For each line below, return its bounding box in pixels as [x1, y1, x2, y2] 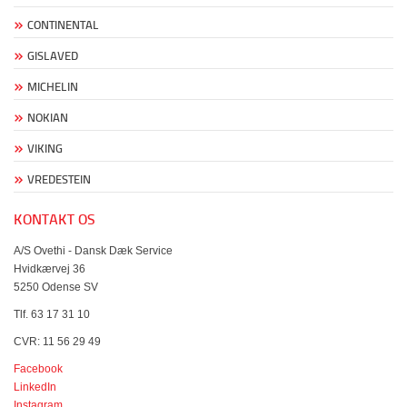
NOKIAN [27, 111, 68, 124]
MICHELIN [27, 80, 78, 94]
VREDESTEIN [27, 173, 91, 186]
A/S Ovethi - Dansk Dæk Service [14, 244, 173, 257]
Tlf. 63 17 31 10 [14, 308, 90, 321]
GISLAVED [27, 49, 78, 63]
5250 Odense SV [14, 281, 98, 293]
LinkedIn [14, 381, 56, 393]
